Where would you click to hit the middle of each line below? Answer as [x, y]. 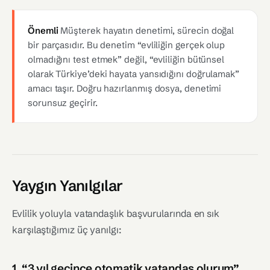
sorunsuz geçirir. [63, 103]
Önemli [43, 30]
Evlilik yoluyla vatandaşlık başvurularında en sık [116, 213]
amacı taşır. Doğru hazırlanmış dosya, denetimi [125, 88]
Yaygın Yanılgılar [67, 186]
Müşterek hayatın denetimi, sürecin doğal [146, 30]
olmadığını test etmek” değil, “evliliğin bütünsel [126, 59]
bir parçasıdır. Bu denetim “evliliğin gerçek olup [127, 45]
